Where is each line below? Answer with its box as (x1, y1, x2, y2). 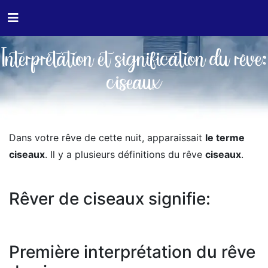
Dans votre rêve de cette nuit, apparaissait (9, 132, 205, 144)
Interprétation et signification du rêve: (2, 49, 266, 72)
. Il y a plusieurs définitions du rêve (45, 148, 205, 160)
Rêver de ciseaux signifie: (9, 188, 211, 209)
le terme (205, 132, 245, 144)
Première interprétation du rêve (9, 242, 255, 262)
